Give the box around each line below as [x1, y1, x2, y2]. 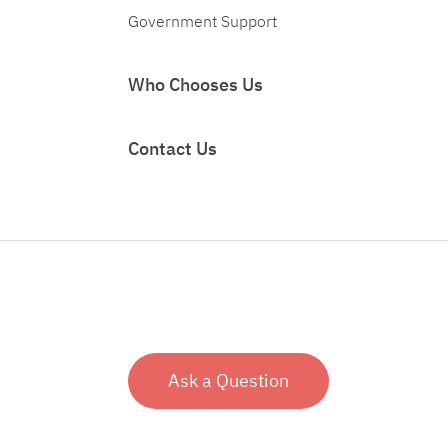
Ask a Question [168, 369, 289, 392]
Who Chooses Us [128, 73, 263, 96]
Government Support [128, 11, 277, 31]
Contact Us [128, 137, 217, 160]
